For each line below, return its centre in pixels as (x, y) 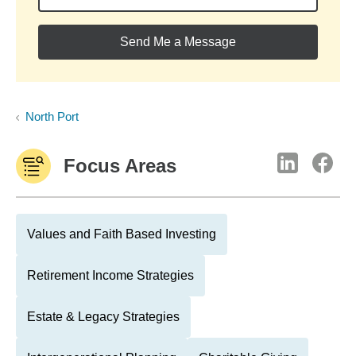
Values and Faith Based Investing (122, 234)
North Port (52, 116)
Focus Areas (120, 166)
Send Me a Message (178, 42)
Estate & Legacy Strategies (103, 317)
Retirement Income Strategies (110, 275)
